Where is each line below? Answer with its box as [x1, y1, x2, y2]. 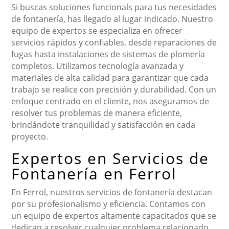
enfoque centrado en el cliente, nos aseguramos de [11, 96, 210, 107]
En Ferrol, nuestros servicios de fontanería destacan [11, 187, 213, 198]
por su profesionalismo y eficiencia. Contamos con [11, 198, 206, 210]
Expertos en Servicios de [11, 148, 210, 169]
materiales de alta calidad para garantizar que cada [11, 72, 209, 84]
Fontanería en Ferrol [11, 163, 177, 185]
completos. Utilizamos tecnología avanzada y [11, 60, 184, 72]
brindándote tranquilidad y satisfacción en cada [11, 119, 196, 131]
